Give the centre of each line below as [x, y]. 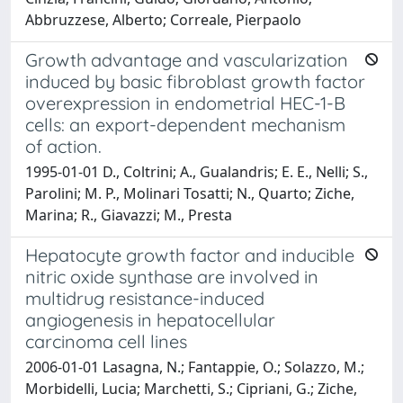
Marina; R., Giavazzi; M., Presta [129, 215]
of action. [63, 146]
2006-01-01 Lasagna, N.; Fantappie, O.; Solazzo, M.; [195, 367]
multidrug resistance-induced [145, 298]
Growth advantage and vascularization [187, 59]
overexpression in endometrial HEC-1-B [185, 103]
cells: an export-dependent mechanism [185, 124]
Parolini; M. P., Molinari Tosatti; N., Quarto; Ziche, [190, 193]
